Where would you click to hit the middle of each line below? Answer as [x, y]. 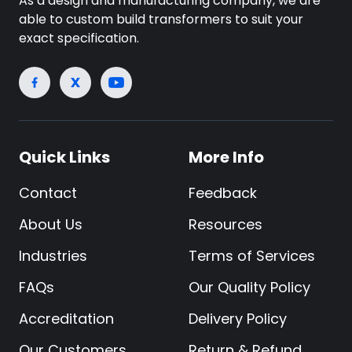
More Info [226, 158]
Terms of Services [252, 256]
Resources [225, 225]
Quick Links [64, 158]
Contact [48, 193]
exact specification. [79, 38]
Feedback [223, 193]
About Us [51, 225]
